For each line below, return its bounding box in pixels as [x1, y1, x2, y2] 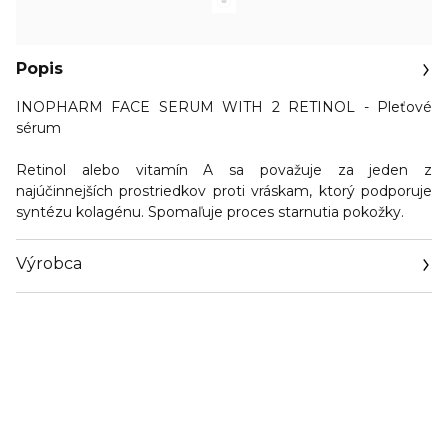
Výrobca [16, 254, 82, 273]
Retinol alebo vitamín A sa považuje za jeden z [16, 161, 432, 179]
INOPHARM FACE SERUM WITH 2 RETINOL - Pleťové [16, 98, 432, 116]
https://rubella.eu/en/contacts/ [16, 314, 224, 332]
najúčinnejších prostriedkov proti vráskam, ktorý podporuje [16, 182, 432, 200]
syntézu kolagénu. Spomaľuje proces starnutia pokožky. [16, 203, 404, 221]
